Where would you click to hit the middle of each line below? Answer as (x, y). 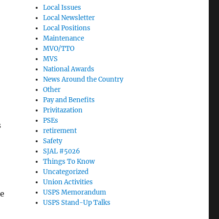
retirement (60, 131)
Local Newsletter (69, 18)
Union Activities (68, 182)
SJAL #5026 (62, 151)
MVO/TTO (59, 49)
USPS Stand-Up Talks (77, 203)
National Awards (69, 69)
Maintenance (64, 38)
